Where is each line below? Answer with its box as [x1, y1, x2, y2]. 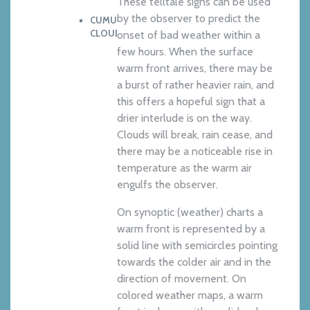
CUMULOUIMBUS [90, 14, 165, 26]
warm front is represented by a [117, 221, 266, 235]
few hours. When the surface [117, 44, 254, 58]
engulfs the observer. [117, 177, 219, 191]
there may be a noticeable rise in [117, 144, 273, 158]
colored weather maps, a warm [117, 288, 264, 302]
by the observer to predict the [117, 11, 261, 25]
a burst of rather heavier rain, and [117, 77, 275, 91]
